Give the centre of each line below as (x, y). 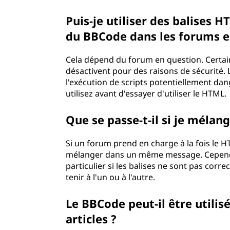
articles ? (91, 219)
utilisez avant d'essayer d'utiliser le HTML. (146, 93)
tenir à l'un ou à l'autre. (111, 177)
